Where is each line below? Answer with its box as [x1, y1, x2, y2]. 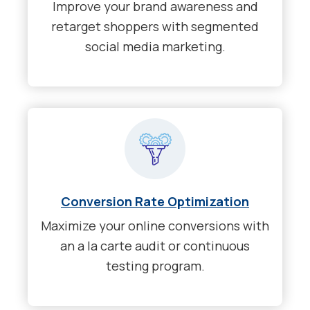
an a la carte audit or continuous [60, 237, 250, 255]
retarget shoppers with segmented [51, 17, 259, 35]
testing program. [105, 257, 205, 275]
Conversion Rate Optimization [61, 193, 249, 210]
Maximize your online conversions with [41, 217, 269, 235]
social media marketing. [84, 37, 226, 55]
